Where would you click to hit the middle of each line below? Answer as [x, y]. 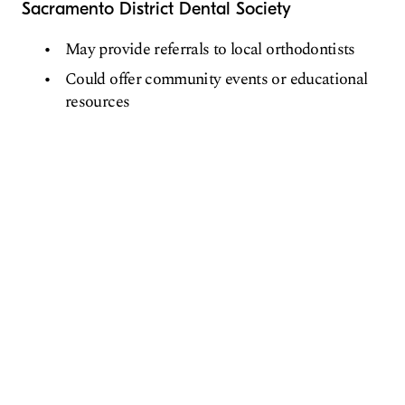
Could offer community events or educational [217, 79]
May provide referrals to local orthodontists [210, 49]
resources [98, 101]
